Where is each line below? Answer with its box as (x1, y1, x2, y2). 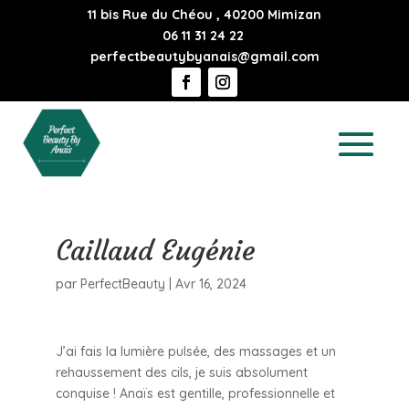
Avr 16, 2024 (174, 275, 246, 292)
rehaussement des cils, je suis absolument (55, 363, 308, 381)
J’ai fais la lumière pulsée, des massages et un (55, 342, 336, 360)
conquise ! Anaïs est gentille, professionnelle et (55, 384, 335, 402)
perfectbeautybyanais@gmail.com (89, 48, 320, 65)
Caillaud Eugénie (55, 233, 256, 267)
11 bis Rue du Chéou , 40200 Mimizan (88, 6, 321, 23)
